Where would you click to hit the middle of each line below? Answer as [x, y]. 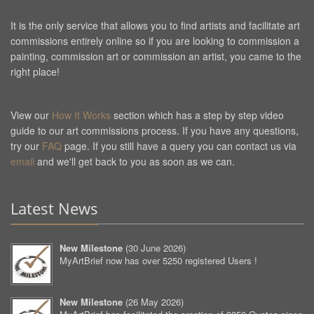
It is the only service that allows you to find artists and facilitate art [155, 25]
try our [26, 146]
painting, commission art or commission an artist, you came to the [156, 56]
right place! [35, 71]
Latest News [54, 208]
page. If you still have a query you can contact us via [179, 146]
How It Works [81, 115]
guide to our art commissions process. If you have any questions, [155, 130]
